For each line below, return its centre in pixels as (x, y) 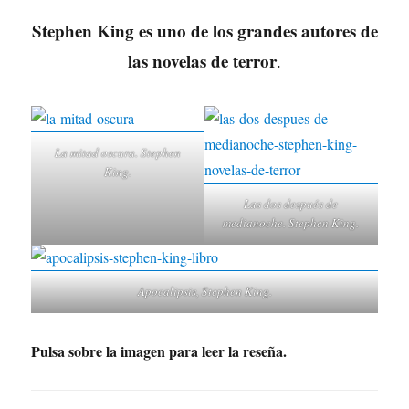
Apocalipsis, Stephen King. (204, 292)
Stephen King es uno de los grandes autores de (204, 30)
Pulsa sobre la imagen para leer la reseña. (159, 351)
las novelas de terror (202, 60)
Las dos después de (291, 204)
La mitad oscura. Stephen (118, 153)
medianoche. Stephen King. (291, 223)
